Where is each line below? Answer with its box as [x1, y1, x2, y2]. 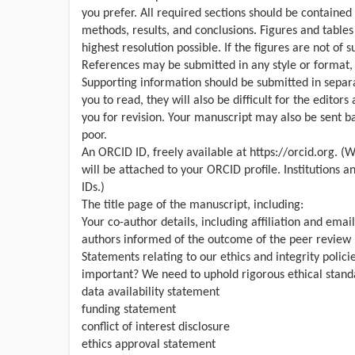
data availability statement [82, 285, 219, 299]
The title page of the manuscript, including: [82, 198, 303, 212]
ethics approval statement [82, 338, 216, 351]
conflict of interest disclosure [82, 320, 230, 334]
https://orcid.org [250, 146, 334, 159]
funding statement [82, 303, 176, 316]
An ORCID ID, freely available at [82, 146, 250, 159]
